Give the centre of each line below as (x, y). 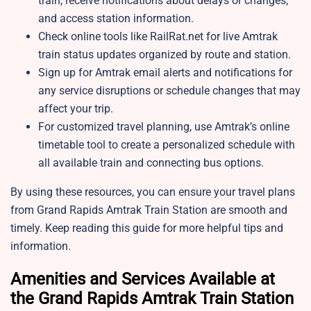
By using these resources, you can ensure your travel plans (153, 192)
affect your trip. (76, 109)
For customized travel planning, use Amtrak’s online (164, 127)
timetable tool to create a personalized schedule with (167, 145)
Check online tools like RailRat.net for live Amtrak (158, 37)
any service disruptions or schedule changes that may (169, 91)
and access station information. (116, 19)
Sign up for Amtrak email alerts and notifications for (165, 73)
